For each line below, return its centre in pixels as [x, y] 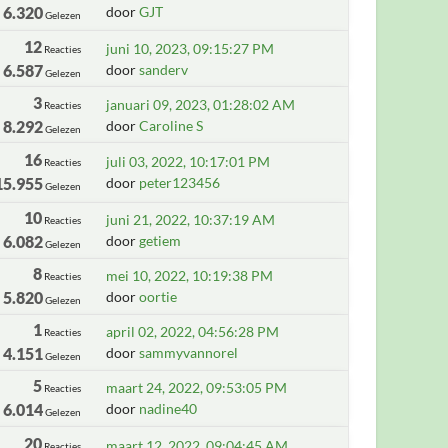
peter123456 [180, 183]
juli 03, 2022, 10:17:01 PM [188, 162]
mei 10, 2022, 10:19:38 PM [190, 275]
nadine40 [168, 408]
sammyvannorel [189, 352]
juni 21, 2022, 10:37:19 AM [191, 219]
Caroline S [171, 125]
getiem [160, 240]
